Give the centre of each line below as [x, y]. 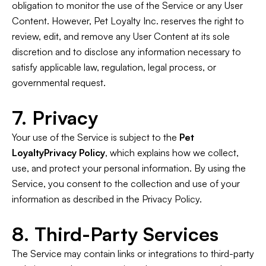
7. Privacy [55, 118]
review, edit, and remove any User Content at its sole [121, 36]
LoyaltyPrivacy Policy [58, 153]
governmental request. [59, 83]
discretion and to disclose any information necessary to [126, 52]
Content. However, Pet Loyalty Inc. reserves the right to [128, 21]
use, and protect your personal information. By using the [129, 168]
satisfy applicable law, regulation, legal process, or [114, 67]
